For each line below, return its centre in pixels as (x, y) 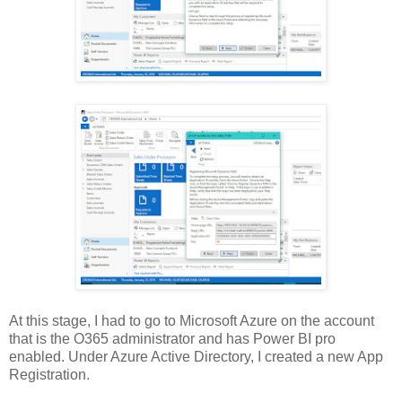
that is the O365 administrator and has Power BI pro (172, 338)
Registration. (49, 374)
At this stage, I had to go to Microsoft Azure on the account (192, 320)
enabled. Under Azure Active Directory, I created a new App (196, 356)
